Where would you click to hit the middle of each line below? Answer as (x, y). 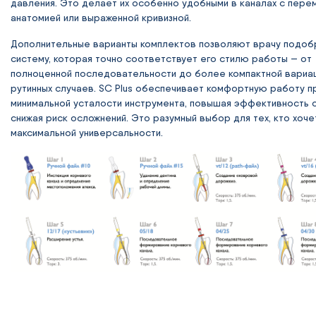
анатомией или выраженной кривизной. (101, 18)
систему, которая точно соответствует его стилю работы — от (161, 59)
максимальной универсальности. (87, 133)
